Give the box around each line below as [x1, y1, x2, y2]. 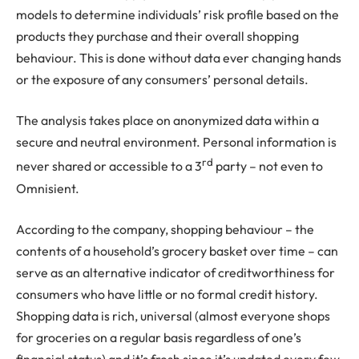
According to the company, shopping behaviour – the [16, 221, 314, 238]
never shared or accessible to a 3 [16, 158, 202, 175]
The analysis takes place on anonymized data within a [16, 112, 319, 129]
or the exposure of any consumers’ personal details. [16, 71, 309, 87]
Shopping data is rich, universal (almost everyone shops [16, 308, 330, 325]
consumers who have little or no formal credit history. [16, 286, 318, 303]
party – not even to [213, 158, 323, 175]
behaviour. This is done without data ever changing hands [16, 49, 341, 66]
